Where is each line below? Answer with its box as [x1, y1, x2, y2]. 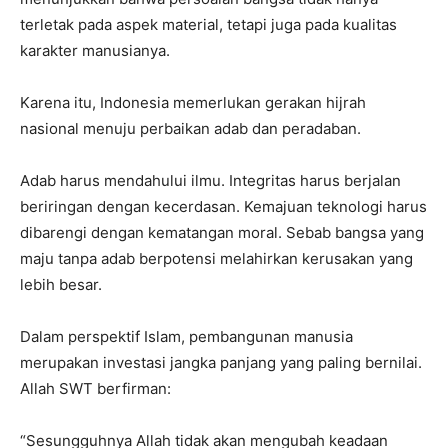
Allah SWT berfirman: [20, 379, 171, 399]
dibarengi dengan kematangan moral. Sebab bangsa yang [20, 223, 424, 243]
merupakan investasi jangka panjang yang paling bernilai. [20, 353, 422, 373]
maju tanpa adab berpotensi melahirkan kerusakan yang [20, 249, 413, 269]
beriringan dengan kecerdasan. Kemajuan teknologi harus [20, 197, 427, 217]
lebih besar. [20, 275, 102, 295]
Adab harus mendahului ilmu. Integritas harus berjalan [20, 171, 401, 191]
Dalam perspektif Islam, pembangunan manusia [20, 327, 353, 347]
